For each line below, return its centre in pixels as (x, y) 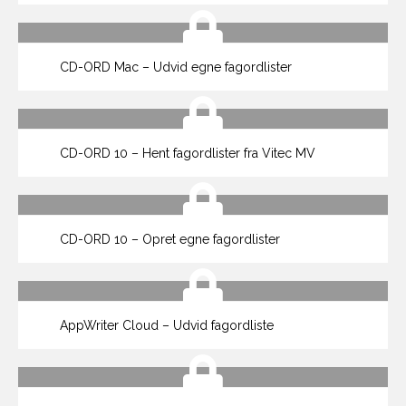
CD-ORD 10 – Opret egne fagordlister (168, 239)
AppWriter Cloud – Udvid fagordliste (165, 325)
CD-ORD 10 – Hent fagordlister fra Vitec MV (186, 153)
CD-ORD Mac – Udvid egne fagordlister (174, 67)
